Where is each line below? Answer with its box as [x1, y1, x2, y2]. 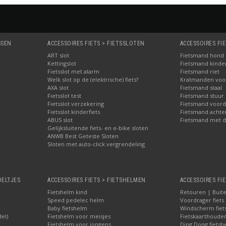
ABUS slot [47, 116, 73, 124]
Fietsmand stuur [180, 91, 224, 99]
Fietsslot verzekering [47, 99, 104, 107]
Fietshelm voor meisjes [47, 212, 111, 220]
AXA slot [47, 83, 69, 91]
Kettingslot [47, 59, 77, 67]
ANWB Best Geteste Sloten [47, 132, 119, 140]
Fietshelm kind [47, 188, 88, 196]
